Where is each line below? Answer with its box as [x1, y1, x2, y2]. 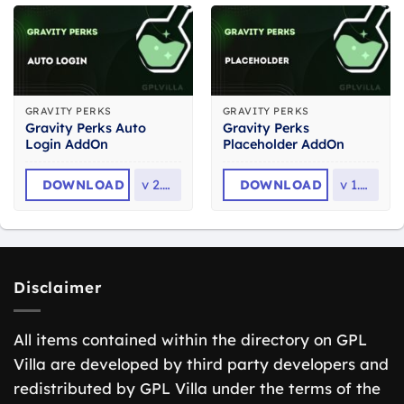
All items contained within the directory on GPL [14, 330, 367, 350]
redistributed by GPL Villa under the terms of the [14, 379, 381, 399]
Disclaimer [14, 278, 102, 298]
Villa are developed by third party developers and [14, 354, 389, 374]
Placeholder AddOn [222, 136, 344, 153]
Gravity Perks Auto [24, 120, 146, 137]
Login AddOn [24, 136, 108, 153]
